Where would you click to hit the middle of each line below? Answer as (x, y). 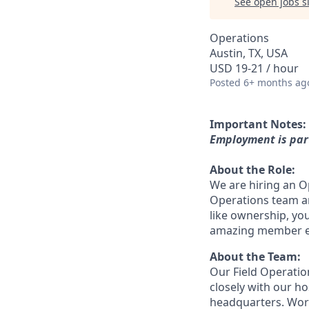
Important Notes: (258, 124)
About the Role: (252, 170)
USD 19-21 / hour (254, 68)
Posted (225, 82)
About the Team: (255, 257)
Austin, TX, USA (249, 53)
